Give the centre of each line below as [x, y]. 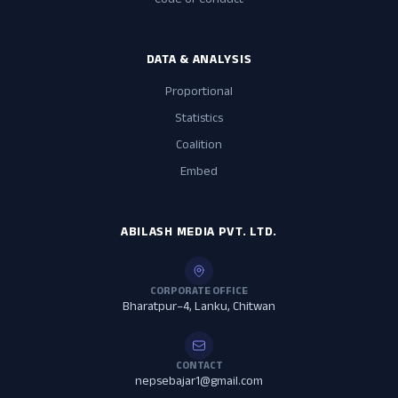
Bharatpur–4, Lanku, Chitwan [199, 309]
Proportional [199, 94]
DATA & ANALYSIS [199, 62]
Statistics [199, 120]
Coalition [199, 147]
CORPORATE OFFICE [199, 293]
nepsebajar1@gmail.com [199, 383]
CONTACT [199, 367]
